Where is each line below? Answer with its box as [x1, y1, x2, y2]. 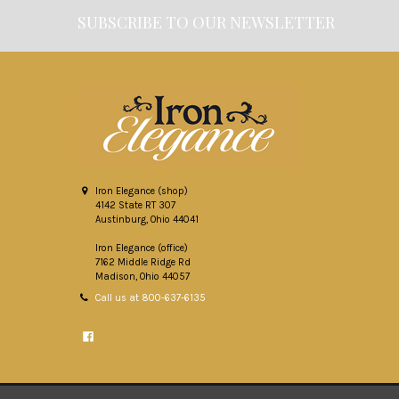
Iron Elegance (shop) [95, 185, 189, 198]
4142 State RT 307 [95, 199, 176, 212]
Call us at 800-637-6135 [95, 292, 207, 305]
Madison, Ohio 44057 [95, 271, 191, 283]
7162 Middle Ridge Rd [95, 256, 191, 269]
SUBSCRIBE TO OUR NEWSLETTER [77, 12, 335, 34]
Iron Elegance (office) [95, 242, 189, 255]
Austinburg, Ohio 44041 [95, 214, 199, 226]
